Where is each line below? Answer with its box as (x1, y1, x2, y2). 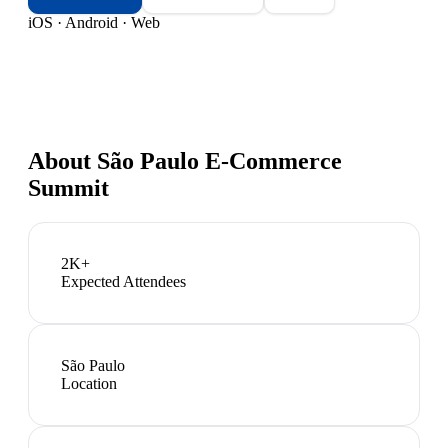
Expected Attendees (61, 272, 186, 290)
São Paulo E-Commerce (97, 147, 342, 174)
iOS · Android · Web (28, 13, 160, 31)
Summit (28, 174, 109, 201)
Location (61, 374, 117, 392)
